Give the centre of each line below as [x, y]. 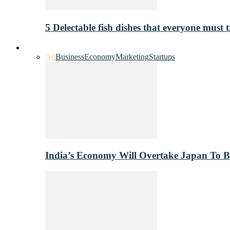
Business [70, 56]
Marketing [132, 56]
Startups [162, 56]
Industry [38, 47]
